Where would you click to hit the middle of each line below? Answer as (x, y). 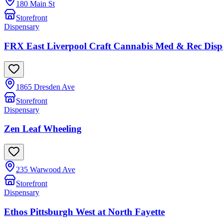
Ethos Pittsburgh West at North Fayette (84, 212)
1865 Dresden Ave (45, 87)
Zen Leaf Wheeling (43, 129)
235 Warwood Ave (46, 170)
